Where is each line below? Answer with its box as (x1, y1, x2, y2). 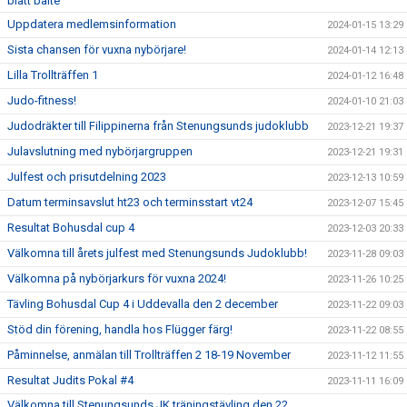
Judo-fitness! (7, 94, 76, 107)
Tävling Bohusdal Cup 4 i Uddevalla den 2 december (7, 297, 278, 311)
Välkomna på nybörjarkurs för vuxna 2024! (7, 272, 226, 285)
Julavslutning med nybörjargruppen (7, 144, 193, 158)
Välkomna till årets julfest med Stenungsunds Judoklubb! (7, 246, 307, 260)
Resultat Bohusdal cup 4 (7, 221, 134, 234)
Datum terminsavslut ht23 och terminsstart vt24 (7, 195, 253, 209)
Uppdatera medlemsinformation (7, 17, 176, 31)
